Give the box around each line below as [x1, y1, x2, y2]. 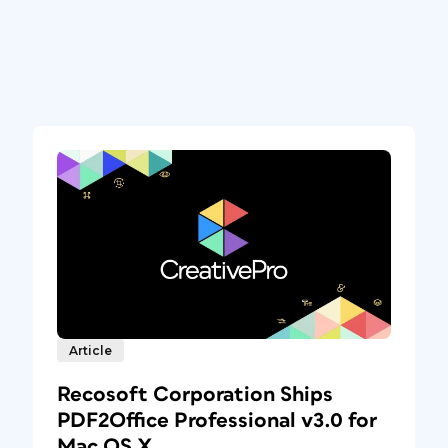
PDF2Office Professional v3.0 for [56, 409, 377, 431]
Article [68, 342, 112, 358]
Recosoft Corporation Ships [56, 383, 333, 405]
